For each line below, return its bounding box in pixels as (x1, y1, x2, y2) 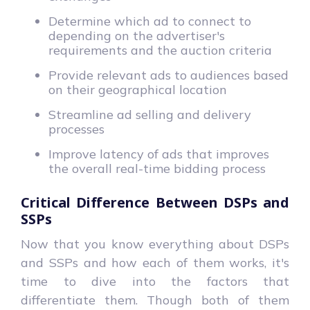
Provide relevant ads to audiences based (48, 66, 289, 83)
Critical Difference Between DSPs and (21, 192, 289, 212)
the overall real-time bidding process (48, 160, 269, 176)
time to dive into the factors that (21, 273, 289, 289)
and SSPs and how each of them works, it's (21, 254, 289, 271)
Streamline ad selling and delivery (48, 106, 251, 122)
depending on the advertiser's (48, 27, 225, 44)
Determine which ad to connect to (48, 12, 251, 29)
